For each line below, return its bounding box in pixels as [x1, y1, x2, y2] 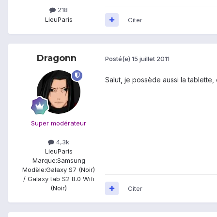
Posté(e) [105, 55, 132, 63]
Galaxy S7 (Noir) [46, 165, 95, 173]
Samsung [57, 156, 85, 164]
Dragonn [37, 52, 77, 63]
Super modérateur [31, 119, 86, 127]
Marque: [32, 156, 57, 164]
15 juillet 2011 [132, 55, 170, 63]
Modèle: [22, 165, 46, 173]
